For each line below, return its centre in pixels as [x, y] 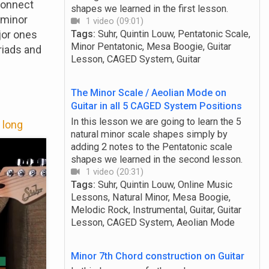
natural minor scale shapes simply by [149, 134]
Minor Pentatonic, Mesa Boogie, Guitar [151, 47]
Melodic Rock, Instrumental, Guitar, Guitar [156, 210]
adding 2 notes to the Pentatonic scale [151, 147]
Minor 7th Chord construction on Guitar [157, 256]
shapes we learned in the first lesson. [149, 9]
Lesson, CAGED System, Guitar [135, 59]
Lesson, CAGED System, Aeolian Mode [153, 222]
